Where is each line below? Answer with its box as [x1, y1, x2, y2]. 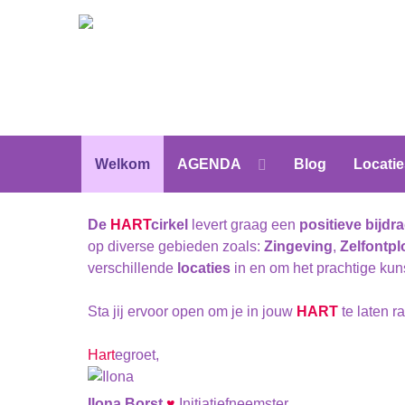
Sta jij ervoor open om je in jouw [88, 304, 297, 320]
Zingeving [264, 239, 333, 255]
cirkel [151, 217, 188, 233]
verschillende [88, 260, 177, 277]
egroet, [115, 347, 163, 363]
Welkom [94, 155, 150, 172]
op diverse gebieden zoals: [88, 239, 264, 255]
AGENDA [176, 155, 241, 172]
